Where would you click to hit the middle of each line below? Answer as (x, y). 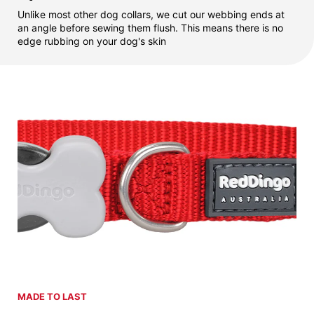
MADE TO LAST (52, 297)
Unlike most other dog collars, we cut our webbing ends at (151, 15)
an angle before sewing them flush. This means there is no (150, 28)
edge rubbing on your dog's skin (92, 41)
